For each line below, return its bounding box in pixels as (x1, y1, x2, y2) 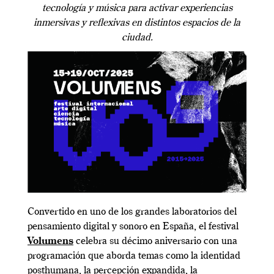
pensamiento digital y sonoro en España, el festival (28, 221, 239, 232)
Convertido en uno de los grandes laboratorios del (28, 207, 237, 217)
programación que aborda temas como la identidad (28, 251, 240, 261)
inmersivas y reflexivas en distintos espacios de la (34, 18, 240, 28)
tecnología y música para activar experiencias (42, 3, 232, 13)
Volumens (28, 236, 73, 246)
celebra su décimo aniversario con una (73, 236, 237, 246)
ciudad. (121, 32, 153, 43)
